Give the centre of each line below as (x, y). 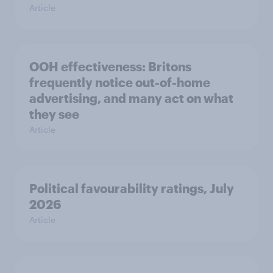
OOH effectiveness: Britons (110, 66)
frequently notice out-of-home (120, 82)
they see (54, 114)
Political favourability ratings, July (132, 188)
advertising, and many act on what (131, 98)
